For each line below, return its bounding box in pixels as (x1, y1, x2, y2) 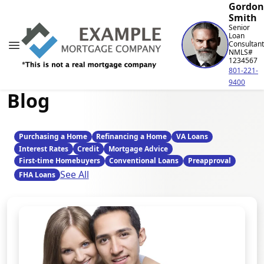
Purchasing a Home (18, 131, 87, 142)
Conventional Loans (109, 155, 179, 166)
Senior (229, 22, 250, 32)
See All (60, 168, 89, 181)
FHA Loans (18, 169, 55, 180)
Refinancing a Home (96, 131, 167, 142)
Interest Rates (18, 143, 68, 154)
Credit (77, 143, 100, 154)
